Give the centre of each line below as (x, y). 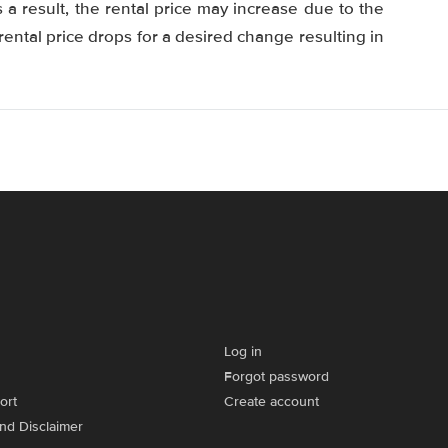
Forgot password (276, 376)
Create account (271, 401)
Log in (243, 351)
